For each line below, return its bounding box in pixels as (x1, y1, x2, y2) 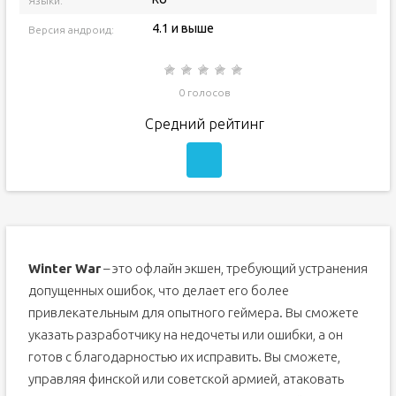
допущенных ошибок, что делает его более (27, 283, 289, 298)
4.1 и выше (151, 21, 214, 35)
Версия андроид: (27, 24, 114, 35)
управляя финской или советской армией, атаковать (27, 371, 344, 386)
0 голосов (178, 87, 231, 98)
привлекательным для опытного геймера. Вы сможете (27, 305, 359, 320)
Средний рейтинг (144, 116, 264, 132)
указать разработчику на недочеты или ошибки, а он (27, 327, 343, 342)
